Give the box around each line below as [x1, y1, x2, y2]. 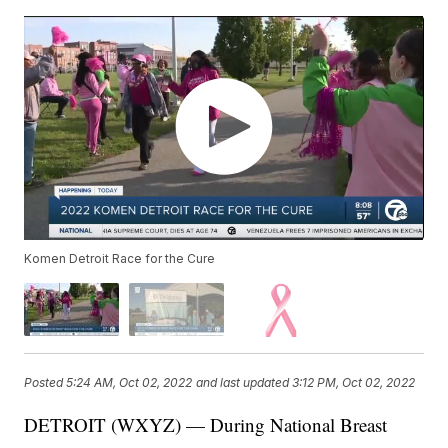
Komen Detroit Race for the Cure [24, 251, 216, 267]
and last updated [196, 375, 290, 391]
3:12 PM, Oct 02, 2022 [292, 375, 416, 391]
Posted [24, 375, 67, 391]
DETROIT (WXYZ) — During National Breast [24, 411, 388, 437]
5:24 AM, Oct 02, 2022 [66, 375, 193, 391]
